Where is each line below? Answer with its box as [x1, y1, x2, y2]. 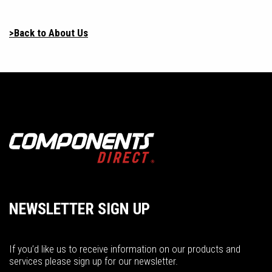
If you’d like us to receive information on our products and [9, 242, 240, 255]
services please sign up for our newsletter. [9, 254, 178, 267]
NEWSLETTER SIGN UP [9, 199, 150, 218]
